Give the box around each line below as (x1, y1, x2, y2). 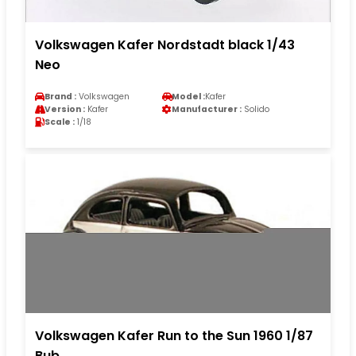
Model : (172, 90, 205, 103)
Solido (242, 103, 269, 115)
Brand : (44, 90, 76, 103)
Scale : (44, 115, 75, 128)
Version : (44, 103, 85, 115)
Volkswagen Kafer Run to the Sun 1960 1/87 (35, 326, 313, 345)
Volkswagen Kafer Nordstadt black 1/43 (35, 35, 295, 54)
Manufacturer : (172, 103, 242, 115)
